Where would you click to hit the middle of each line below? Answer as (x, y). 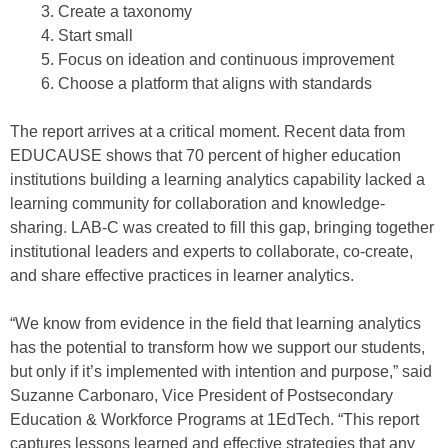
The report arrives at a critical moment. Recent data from (207, 131)
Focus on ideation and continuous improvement (226, 59)
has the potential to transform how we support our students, (217, 347)
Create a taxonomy (125, 11)
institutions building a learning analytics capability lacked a (217, 179)
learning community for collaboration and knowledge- (197, 203)
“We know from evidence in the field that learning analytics (215, 323)
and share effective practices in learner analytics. (182, 275)
